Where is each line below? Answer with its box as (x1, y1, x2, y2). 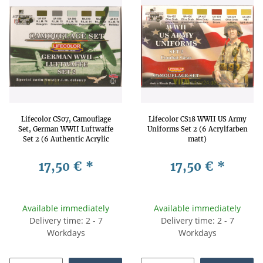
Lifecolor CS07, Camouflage (21, 114, 111, 123)
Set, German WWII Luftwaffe (18, 124, 113, 133)
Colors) (53, 144, 78, 153)
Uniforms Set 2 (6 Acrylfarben (147, 124, 248, 133)
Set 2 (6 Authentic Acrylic (22, 134, 109, 143)
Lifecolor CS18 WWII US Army (148, 114, 247, 123)
